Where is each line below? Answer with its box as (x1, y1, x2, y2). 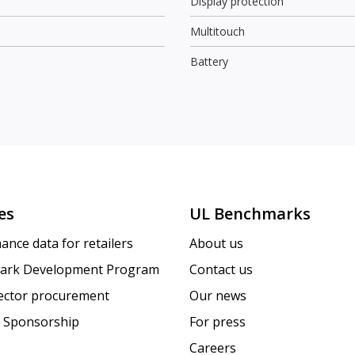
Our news (189, 287, 246, 305)
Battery (190, 53, 228, 69)
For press (189, 313, 246, 331)
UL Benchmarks (189, 203, 311, 225)
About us (189, 235, 243, 253)
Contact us (189, 261, 253, 279)
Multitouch (190, 23, 245, 39)
